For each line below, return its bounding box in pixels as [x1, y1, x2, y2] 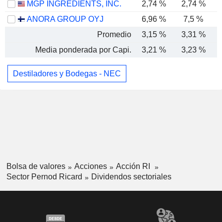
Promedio [97, 30, 131, 39]
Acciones [74, 162, 107, 171]
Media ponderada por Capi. [35, 46, 131, 54]
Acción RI [115, 162, 152, 171]
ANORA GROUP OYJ [27, 15, 104, 23]
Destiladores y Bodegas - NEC [13, 69, 121, 78]
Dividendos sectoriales [91, 172, 171, 181]
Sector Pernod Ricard [6, 172, 82, 181]
